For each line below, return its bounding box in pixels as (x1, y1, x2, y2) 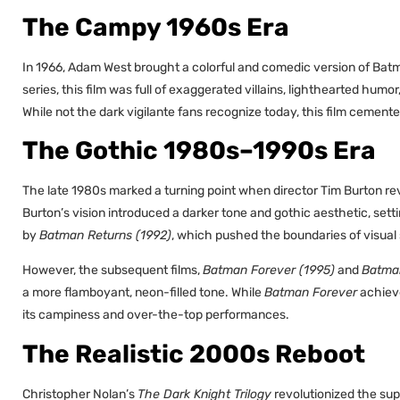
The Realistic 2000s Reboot (22, 338, 365, 369)
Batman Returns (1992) (39, 228, 171, 244)
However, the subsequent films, (22, 262, 203, 279)
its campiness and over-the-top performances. (22, 307, 289, 323)
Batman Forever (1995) (203, 262, 335, 279)
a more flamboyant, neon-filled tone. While (22, 285, 264, 301)
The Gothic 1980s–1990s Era (22, 136, 376, 166)
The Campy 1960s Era (22, 12, 289, 42)
